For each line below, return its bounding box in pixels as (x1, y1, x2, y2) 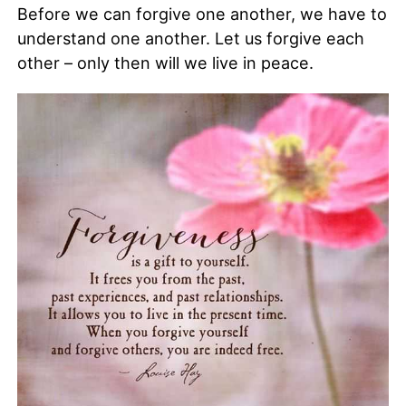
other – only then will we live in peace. (16, 53, 314, 72)
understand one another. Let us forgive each (16, 29, 364, 48)
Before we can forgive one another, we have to (16, 5, 387, 24)
